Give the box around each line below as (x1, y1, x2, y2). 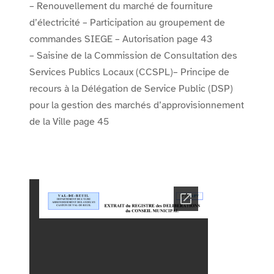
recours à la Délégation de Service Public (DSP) (29, 83, 233, 95)
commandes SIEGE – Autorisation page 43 (29, 33, 212, 45)
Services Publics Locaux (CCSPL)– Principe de (29, 66, 229, 78)
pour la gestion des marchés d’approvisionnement (29, 99, 244, 111)
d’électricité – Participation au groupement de (29, 17, 225, 29)
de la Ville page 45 (29, 116, 109, 128)
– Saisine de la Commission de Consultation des (29, 50, 237, 62)
